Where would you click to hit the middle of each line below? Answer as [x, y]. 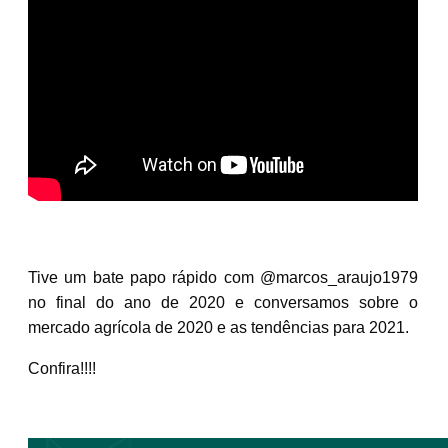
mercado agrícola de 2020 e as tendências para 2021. [218, 327]
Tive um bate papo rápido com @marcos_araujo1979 [223, 277]
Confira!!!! [62, 368]
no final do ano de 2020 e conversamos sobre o [223, 302]
